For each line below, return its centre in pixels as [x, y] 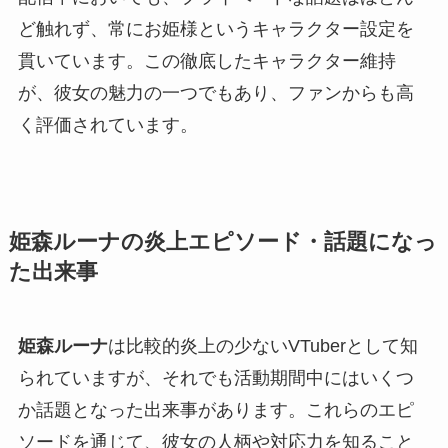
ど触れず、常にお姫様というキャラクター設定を [215, 29]
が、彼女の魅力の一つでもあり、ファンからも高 [215, 93]
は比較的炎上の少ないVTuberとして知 [262, 346]
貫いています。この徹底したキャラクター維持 [206, 61]
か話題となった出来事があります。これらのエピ [215, 410]
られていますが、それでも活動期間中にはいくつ [215, 378]
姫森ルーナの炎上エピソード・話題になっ [222, 242]
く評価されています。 [107, 125]
